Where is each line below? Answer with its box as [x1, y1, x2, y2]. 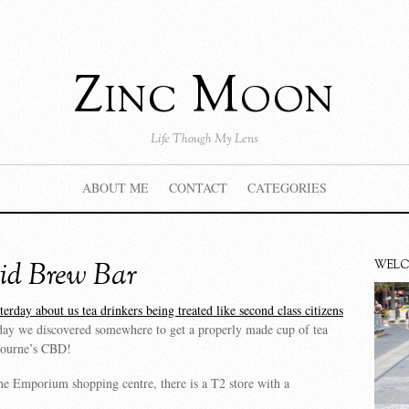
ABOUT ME [81, 179, 149, 196]
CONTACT [168, 179, 227, 196]
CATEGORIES [246, 179, 327, 196]
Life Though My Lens [151, 131, 258, 149]
